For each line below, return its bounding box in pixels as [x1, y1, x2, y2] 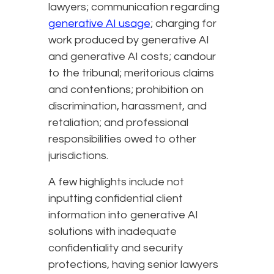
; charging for [150, 18, 217, 30]
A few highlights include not [48, 176, 184, 188]
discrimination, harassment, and [48, 100, 207, 113]
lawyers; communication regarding [48, 1, 220, 13]
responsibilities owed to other [48, 133, 196, 146]
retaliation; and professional [48, 117, 188, 129]
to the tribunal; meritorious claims [48, 67, 214, 80]
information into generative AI [48, 209, 198, 221]
